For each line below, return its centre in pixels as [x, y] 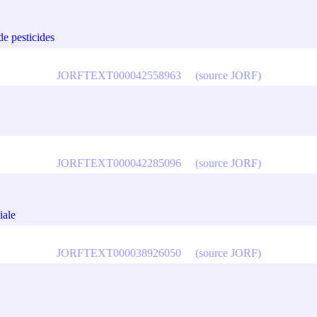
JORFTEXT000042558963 [119, 75]
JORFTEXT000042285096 [119, 163]
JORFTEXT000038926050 [119, 253]
